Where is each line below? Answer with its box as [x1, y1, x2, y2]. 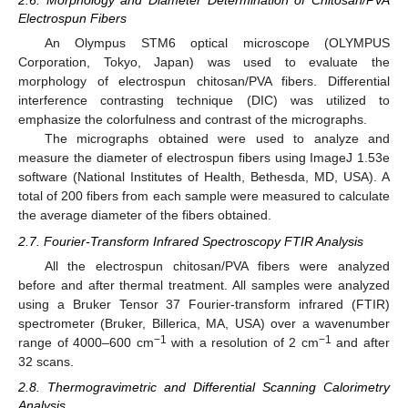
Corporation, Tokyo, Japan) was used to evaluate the [18, 55, 390, 70]
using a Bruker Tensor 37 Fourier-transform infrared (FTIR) [18, 296, 390, 311]
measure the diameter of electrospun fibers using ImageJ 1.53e [18, 150, 390, 166]
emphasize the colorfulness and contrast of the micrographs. [18, 112, 367, 127]
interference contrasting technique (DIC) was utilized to [18, 93, 390, 108]
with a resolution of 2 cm [166, 334, 319, 350]
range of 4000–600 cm [18, 334, 154, 350]
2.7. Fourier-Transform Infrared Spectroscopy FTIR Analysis [18, 233, 363, 249]
